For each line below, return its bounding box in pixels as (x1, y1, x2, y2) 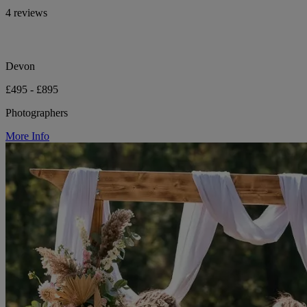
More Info (5, 130, 49, 143)
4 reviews (5, 7, 47, 19)
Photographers (5, 107, 68, 119)
